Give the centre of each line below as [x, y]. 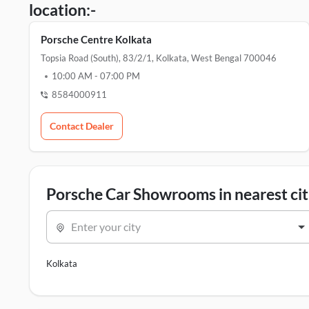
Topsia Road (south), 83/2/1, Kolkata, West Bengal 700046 [159, 58]
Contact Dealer [82, 126]
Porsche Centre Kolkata [96, 39]
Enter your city [106, 227]
